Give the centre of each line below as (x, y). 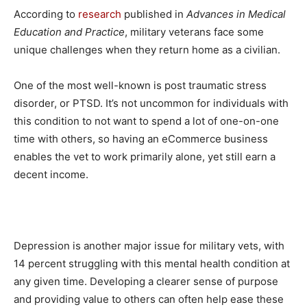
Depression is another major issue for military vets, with (149, 245)
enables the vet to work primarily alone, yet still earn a (145, 156)
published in (154, 14)
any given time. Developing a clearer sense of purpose (146, 281)
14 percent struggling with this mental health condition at (152, 263)
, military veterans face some (194, 32)
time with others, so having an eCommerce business (141, 138)
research (100, 14)
